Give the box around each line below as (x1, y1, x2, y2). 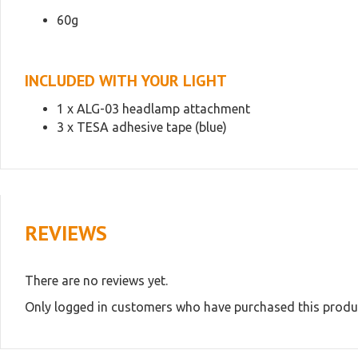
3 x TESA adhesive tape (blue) (57, 120, 227, 134)
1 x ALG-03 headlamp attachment (57, 101, 250, 116)
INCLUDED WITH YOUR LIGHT (25, 70, 227, 91)
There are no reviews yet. (25, 273, 168, 288)
